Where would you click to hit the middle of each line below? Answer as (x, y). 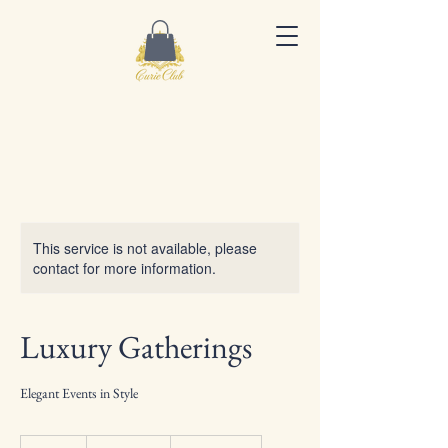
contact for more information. (124, 268)
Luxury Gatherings (136, 347)
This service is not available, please (145, 248)
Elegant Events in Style (79, 393)
